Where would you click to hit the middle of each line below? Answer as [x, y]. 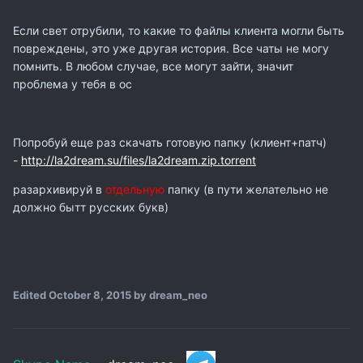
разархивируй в [59, 189]
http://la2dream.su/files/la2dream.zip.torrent [139, 160]
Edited [31, 295]
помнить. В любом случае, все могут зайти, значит [153, 66]
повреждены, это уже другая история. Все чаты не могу [171, 48]
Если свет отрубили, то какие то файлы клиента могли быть [179, 30]
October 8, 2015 [90, 295]
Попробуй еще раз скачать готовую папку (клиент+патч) [170, 142]
